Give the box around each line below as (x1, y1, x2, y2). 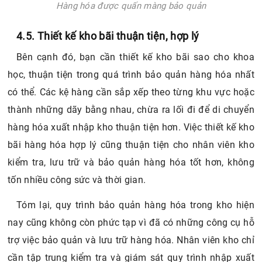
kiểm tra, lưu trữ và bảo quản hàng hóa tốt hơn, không (8, 156, 254, 168)
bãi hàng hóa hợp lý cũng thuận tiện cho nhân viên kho (8, 139, 254, 150)
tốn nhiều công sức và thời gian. (8, 174, 146, 185)
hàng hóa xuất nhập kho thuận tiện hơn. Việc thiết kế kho (8, 121, 254, 133)
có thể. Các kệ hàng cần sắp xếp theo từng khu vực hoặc (8, 86, 254, 98)
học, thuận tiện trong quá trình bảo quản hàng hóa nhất (8, 68, 254, 80)
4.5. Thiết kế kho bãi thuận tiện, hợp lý (16, 29, 199, 42)
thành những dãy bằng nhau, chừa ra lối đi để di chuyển (8, 104, 254, 115)
